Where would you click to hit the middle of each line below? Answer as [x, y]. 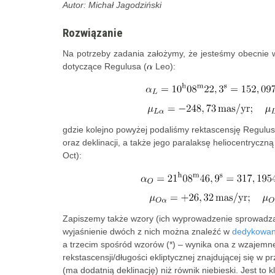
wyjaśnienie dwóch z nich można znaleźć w [147, 232]
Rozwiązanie [93, 33]
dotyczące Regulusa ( [105, 66]
